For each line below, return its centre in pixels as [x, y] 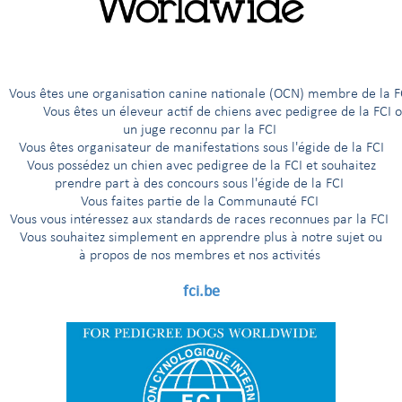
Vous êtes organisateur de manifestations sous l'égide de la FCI [201, 148]
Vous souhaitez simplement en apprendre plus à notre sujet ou [201, 238]
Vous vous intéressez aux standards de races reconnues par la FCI [201, 220]
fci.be [201, 291]
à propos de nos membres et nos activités [201, 256]
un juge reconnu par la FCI [201, 130]
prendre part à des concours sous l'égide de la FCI [201, 184]
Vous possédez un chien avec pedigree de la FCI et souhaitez [201, 166]
